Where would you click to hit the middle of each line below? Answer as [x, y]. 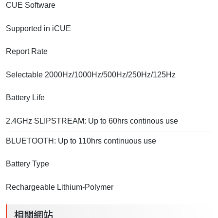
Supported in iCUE [38, 28]
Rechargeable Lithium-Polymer [60, 187]
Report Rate [27, 51]
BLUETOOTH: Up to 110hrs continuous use [81, 141]
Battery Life [25, 97]
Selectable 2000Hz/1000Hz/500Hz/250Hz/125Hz [91, 74]
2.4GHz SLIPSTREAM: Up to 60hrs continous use [92, 121]
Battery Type [27, 163]
